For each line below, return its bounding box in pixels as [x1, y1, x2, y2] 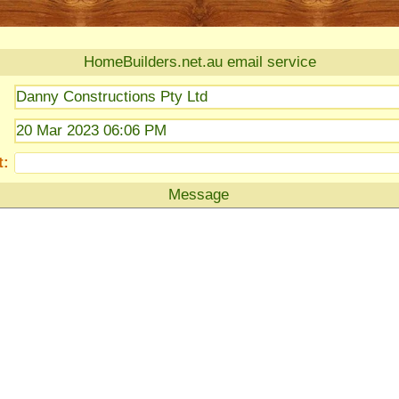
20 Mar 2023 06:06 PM [16, 122, 167, 139]
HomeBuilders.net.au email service [84, 53, 316, 70]
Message [168, 186, 229, 203]
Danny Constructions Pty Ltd [16, 88, 208, 105]
